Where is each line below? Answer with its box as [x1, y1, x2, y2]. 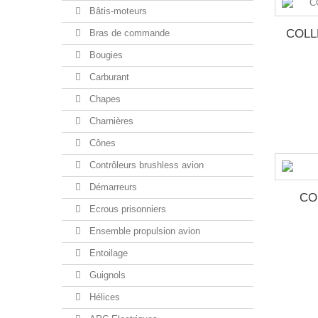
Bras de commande [87, 28, 170, 38]
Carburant [87, 72, 129, 82]
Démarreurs [87, 182, 137, 192]
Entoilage [87, 248, 128, 258]
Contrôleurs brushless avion [87, 160, 204, 170]
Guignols [87, 270, 126, 280]
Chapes [87, 94, 121, 104]
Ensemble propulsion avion [87, 226, 200, 236]
